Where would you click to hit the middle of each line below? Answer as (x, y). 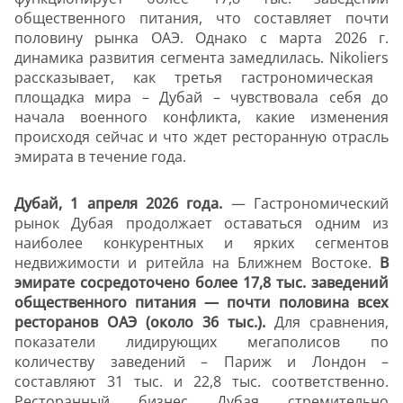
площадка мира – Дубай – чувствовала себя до (201, 98)
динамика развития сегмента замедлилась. (172, 58)
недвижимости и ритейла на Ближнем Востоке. (197, 263)
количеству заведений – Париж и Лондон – (201, 362)
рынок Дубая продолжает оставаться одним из (201, 224)
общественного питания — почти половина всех (201, 303)
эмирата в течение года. (100, 157)
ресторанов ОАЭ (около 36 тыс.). (144, 322)
